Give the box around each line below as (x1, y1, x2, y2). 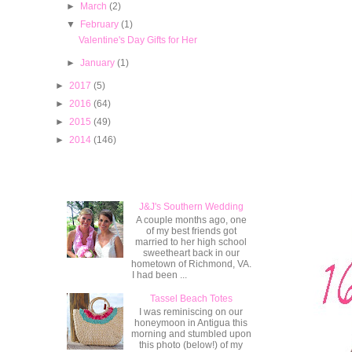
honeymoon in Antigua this (134, 317, 248, 328)
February (80, 18, 122, 30)
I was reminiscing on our (139, 306, 244, 317)
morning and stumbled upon (130, 328, 251, 339)
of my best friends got (145, 225, 236, 236)
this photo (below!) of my (139, 339, 244, 350)
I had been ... (131, 269, 187, 280)
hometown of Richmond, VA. (130, 258, 251, 269)
